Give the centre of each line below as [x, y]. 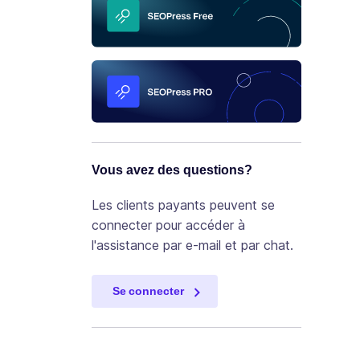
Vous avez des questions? [172, 170]
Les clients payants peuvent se [183, 205]
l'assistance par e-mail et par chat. [192, 245]
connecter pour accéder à [168, 225]
